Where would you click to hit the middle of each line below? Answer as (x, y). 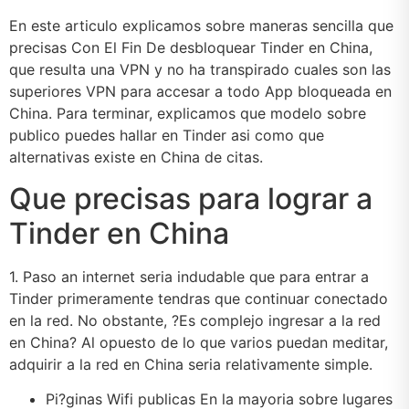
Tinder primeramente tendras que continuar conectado (199, 298)
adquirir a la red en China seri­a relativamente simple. (191, 364)
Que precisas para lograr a (191, 198)
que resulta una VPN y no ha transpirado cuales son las (200, 70)
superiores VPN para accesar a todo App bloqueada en (200, 92)
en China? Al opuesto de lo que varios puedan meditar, (199, 342)
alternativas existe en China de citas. (136, 157)
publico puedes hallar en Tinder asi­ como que (167, 136)
